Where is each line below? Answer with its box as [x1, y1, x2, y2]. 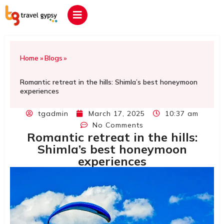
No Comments [92, 120, 143, 129]
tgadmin [37, 108, 68, 118]
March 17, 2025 [88, 108, 145, 118]
